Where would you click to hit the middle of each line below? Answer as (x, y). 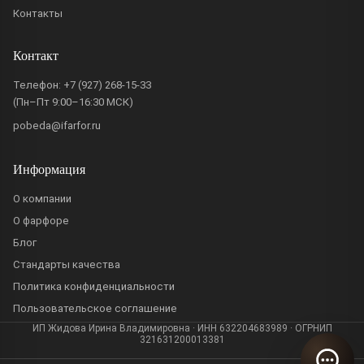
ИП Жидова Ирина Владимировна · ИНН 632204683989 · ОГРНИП (182, 329)
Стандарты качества (67, 265)
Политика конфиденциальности (94, 287)
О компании (42, 199)
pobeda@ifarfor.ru (57, 126)
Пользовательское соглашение (95, 309)
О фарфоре (41, 221)
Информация (49, 169)
